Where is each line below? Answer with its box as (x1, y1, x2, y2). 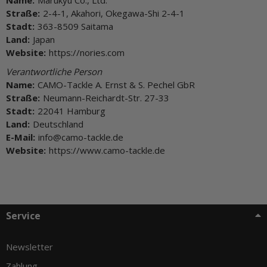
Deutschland (33, 117, 83, 130)
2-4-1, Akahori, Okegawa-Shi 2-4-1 (43, 7, 185, 19)
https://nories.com (49, 46, 125, 58)
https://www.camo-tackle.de (49, 144, 165, 156)
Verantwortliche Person (6, 65, 102, 77)
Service (6, 209, 41, 222)
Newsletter (6, 240, 53, 253)
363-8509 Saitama (38, 20, 113, 32)
